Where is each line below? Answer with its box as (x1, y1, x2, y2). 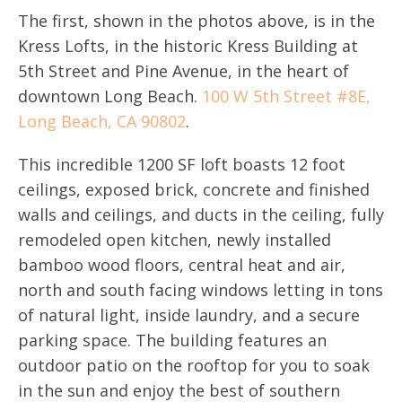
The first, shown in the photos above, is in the (18, 10, 375, 32)
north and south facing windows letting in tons (18, 279, 383, 301)
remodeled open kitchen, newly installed (18, 229, 331, 251)
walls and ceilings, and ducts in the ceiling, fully (18, 204, 384, 226)
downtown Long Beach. (18, 85, 202, 108)
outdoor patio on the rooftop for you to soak (18, 354, 370, 377)
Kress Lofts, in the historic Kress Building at (18, 35, 358, 57)
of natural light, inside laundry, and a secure (18, 304, 360, 327)
